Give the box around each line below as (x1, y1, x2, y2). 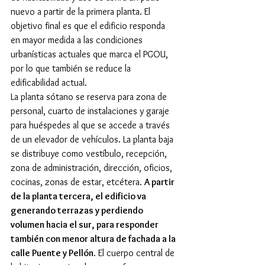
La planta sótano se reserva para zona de (11, 91, 169, 103)
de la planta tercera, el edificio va (11, 190, 148, 202)
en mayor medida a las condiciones (11, 34, 145, 46)
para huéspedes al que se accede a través (11, 119, 172, 131)
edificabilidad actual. (11, 77, 87, 89)
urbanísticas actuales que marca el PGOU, (11, 49, 170, 60)
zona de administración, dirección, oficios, (11, 162, 174, 174)
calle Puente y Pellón (11, 247, 93, 259)
